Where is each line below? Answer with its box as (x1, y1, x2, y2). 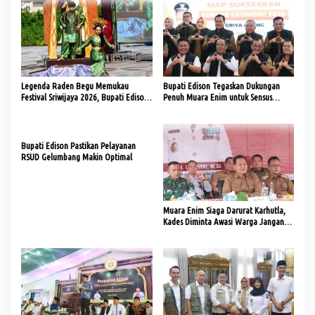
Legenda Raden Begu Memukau (21, 80, 129, 91)
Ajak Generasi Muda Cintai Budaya (21, 103, 138, 113)
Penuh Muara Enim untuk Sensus (162, 91, 272, 102)
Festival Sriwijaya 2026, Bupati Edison (21, 91, 148, 102)
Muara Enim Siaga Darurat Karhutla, (162, 205, 285, 216)
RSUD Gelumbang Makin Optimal (21, 151, 132, 162)
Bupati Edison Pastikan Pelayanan (21, 140, 136, 150)
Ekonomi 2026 (162, 103, 212, 113)
